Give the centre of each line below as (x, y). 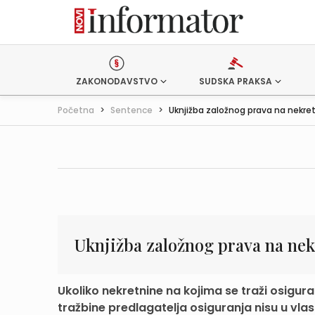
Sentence (131, 110)
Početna (76, 110)
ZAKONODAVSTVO (117, 81)
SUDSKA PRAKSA (235, 81)
